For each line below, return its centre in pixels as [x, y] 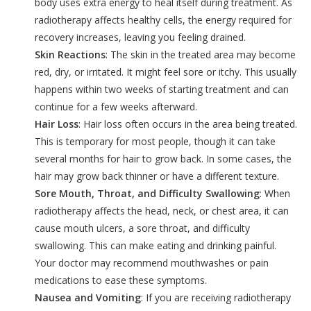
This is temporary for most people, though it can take [155, 142]
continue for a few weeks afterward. [116, 107]
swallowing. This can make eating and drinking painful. [155, 246]
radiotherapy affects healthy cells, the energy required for [163, 20]
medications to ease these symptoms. [121, 280]
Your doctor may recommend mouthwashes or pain [152, 263]
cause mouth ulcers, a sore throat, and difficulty [142, 228]
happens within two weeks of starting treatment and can [162, 90]
